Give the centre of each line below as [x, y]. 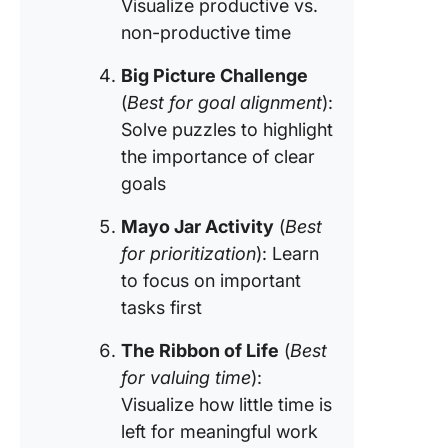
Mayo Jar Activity [197, 226]
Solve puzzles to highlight [227, 129]
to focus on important [211, 280]
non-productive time [206, 32]
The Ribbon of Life [200, 350]
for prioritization [188, 253]
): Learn [287, 253]
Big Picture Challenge [214, 75]
